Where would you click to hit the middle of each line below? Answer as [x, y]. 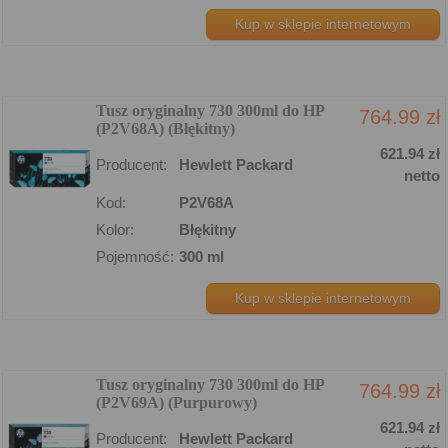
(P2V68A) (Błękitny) [165, 128]
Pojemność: [135, 256]
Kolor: [115, 229]
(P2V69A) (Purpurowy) [176, 402]
